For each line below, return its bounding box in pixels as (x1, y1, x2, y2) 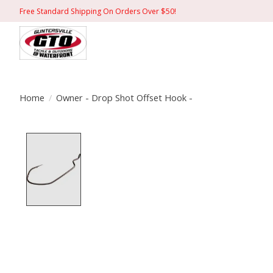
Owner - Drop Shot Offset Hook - (55, 91, 193, 104)
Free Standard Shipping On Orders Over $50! (19, 5, 176, 16)
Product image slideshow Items (88, 132, 246, 147)
